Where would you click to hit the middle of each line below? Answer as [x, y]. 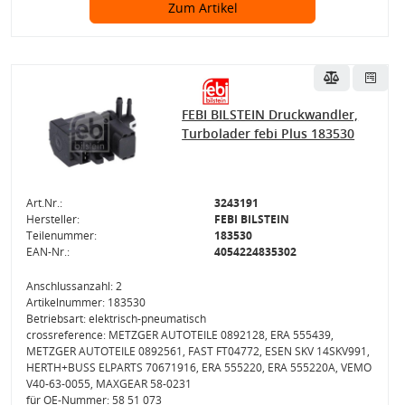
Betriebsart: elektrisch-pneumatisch [116, 319]
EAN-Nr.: [47, 252]
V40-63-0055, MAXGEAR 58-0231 [108, 384]
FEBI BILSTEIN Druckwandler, [270, 114]
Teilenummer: [61, 235]
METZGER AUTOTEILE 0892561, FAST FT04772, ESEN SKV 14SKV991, [198, 351]
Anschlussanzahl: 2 [74, 286]
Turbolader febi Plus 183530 [268, 133]
